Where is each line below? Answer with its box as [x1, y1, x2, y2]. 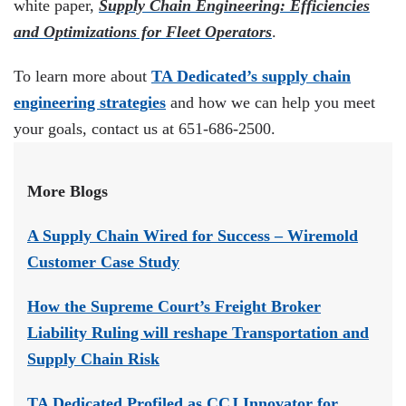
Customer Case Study [27, 253, 179, 271]
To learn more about [14, 67, 151, 85]
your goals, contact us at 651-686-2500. [14, 120, 275, 138]
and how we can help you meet [166, 93, 375, 111]
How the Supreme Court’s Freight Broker [27, 297, 321, 315]
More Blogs [27, 182, 108, 200]
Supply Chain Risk [27, 350, 159, 368]
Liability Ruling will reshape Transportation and [27, 324, 369, 342]
